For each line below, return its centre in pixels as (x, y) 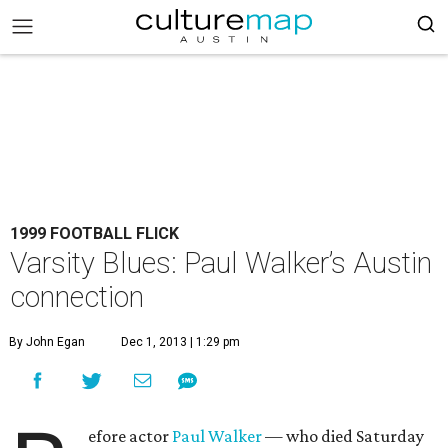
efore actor (130, 436)
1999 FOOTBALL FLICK (94, 233)
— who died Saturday (343, 436)
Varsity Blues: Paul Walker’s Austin (221, 263)
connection (77, 297)
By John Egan (47, 342)
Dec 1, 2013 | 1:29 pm (180, 342)
